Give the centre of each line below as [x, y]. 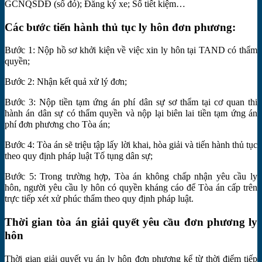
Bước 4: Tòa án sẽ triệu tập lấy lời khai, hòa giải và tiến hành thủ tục [131, 145]
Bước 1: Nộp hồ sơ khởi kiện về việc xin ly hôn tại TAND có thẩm [131, 50]
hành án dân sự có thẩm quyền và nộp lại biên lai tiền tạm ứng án [131, 113]
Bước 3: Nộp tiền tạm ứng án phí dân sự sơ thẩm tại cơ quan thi [131, 102]
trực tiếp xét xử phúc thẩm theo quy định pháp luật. [99, 199]
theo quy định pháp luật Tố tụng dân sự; [79, 156]
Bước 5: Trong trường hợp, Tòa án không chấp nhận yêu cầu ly [131, 177]
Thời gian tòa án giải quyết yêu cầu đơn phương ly [131, 222]
